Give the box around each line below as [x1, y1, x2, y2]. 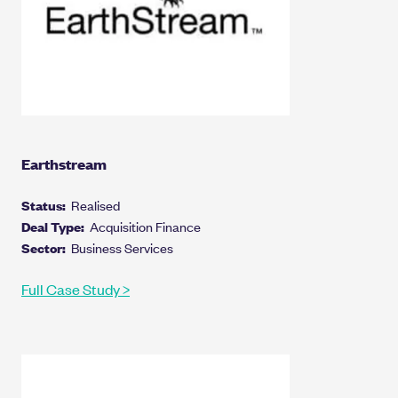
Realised [71, 195, 120, 214]
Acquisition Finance [90, 216, 201, 235]
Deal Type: [21, 216, 90, 235]
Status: [21, 195, 71, 214]
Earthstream [21, 153, 107, 174]
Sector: [21, 237, 71, 257]
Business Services [71, 237, 173, 257]
